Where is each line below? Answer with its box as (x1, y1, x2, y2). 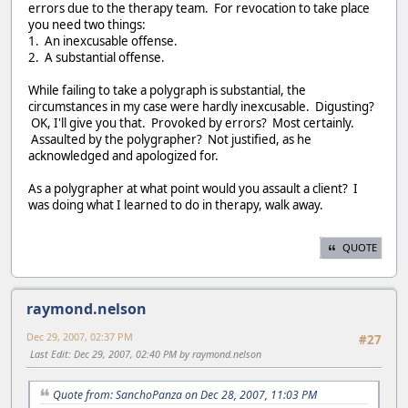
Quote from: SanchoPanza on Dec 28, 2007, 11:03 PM (53, 386, 317, 403)
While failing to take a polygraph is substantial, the (28, 81, 306, 98)
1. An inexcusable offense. (28, 32, 178, 49)
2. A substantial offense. (28, 48, 165, 66)
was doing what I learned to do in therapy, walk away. (28, 196, 323, 213)
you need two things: (28, 15, 146, 33)
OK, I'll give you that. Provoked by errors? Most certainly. (28, 114, 354, 131)
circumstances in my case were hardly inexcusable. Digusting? (28, 97, 374, 115)
